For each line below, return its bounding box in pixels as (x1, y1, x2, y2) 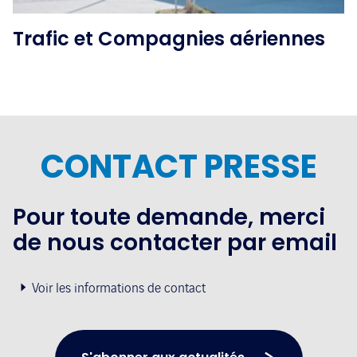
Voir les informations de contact (32, 281, 206, 296)
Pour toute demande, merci (13, 202, 325, 233)
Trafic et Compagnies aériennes (13, 25, 325, 53)
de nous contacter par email (13, 227, 337, 259)
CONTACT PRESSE (40, 144, 317, 190)
